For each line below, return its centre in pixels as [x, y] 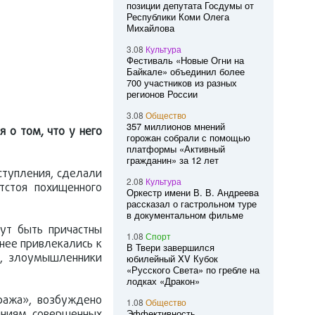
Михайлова [150, 28]
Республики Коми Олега [178, 17]
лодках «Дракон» [163, 281]
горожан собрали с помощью [188, 137]
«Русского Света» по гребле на [193, 270]
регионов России [162, 94]
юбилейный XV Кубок [172, 258]
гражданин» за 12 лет [172, 160]
